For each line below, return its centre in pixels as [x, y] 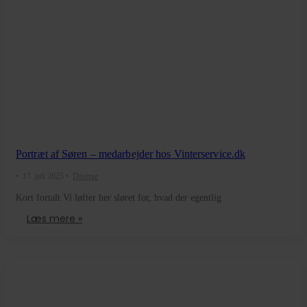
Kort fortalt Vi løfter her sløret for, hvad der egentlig [119, 197]
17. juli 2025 [43, 176]
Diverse [85, 176]
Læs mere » [54, 218]
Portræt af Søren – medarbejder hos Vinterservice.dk [131, 153]
